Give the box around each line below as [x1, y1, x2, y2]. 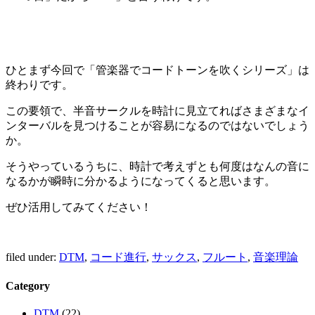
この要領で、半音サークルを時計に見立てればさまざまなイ [6, 104, 309, 117]
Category [6, 279, 50, 292]
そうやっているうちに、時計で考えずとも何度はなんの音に [6, 160, 309, 172]
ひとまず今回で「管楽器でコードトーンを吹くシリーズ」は [6, 63, 309, 76]
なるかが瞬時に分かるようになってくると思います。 [6, 174, 276, 187]
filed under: [6, 250, 59, 263]
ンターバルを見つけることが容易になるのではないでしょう [6, 119, 309, 131]
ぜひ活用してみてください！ [6, 200, 152, 213]
